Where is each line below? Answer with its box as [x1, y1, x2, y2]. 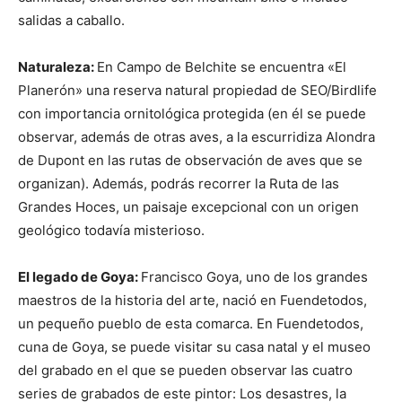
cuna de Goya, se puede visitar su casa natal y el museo [18, 338, 371, 355]
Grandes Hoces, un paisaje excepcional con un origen [18, 198, 359, 215]
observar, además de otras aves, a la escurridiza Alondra [18, 128, 375, 145]
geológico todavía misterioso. [18, 222, 205, 239]
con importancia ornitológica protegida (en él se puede [18, 105, 366, 122]
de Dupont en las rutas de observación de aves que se [18, 152, 363, 169]
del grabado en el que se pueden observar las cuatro [18, 362, 353, 379]
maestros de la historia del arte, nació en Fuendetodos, [18, 292, 367, 309]
